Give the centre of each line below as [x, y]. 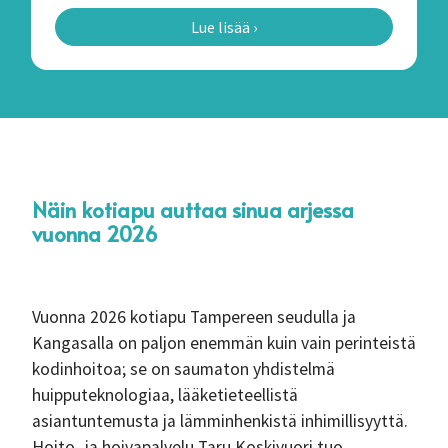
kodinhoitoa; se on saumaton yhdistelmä [183, 369]
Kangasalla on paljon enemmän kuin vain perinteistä [224, 343]
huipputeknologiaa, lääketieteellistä [165, 395]
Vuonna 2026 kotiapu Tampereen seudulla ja [194, 317]
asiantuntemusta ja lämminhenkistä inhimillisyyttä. [220, 421]
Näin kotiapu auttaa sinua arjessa [193, 209]
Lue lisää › [224, 27]
